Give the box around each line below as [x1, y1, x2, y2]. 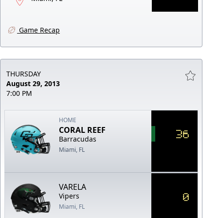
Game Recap [17, 25, 60, 35]
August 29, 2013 [6, 78, 60, 88]
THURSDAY [6, 69, 41, 78]
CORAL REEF [59, 124, 106, 135]
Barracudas [59, 134, 97, 144]
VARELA [59, 181, 87, 192]
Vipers [59, 191, 80, 200]
